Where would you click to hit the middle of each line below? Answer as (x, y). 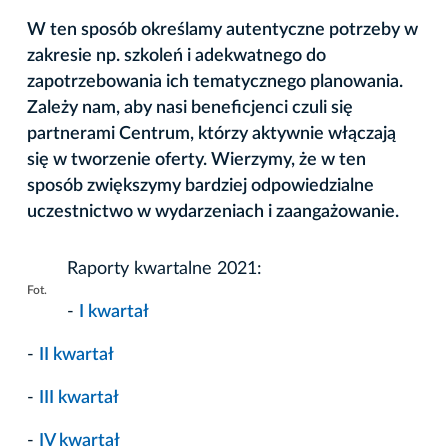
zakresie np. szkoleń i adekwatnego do (176, 55)
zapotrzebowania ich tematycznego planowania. (215, 81)
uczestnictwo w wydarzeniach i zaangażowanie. (213, 211)
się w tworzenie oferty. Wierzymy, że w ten (196, 159)
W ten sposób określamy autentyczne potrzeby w (222, 29)
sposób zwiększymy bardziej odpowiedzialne (200, 185)
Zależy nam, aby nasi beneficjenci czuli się (190, 107)
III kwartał (79, 397)
